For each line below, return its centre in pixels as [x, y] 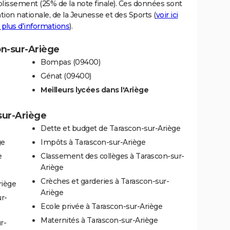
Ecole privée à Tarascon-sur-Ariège [101, 206]
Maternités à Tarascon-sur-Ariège [99, 220]
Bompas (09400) [70, 62]
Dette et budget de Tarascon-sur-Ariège [110, 128]
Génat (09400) [66, 76]
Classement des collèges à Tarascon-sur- [112, 156]
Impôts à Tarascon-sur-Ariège [93, 142]
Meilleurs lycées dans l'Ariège [94, 90]
